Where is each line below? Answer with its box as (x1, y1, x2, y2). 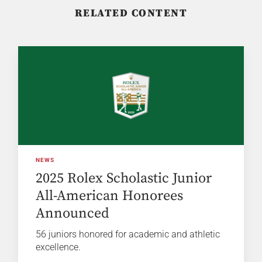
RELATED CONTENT (74, 6, 188, 20)
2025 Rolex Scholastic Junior (36, 169, 212, 187)
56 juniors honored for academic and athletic (36, 228, 220, 240)
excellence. (36, 241, 81, 253)
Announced (36, 204, 110, 222)
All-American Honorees (36, 187, 184, 205)
